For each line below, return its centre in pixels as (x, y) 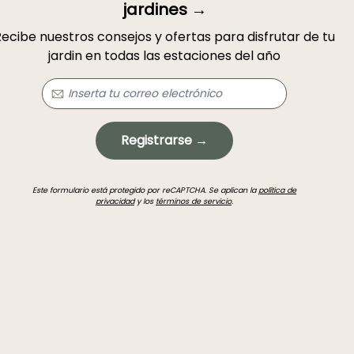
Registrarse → (164, 140)
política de (277, 190)
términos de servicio (194, 201)
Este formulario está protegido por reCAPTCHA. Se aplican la (145, 190)
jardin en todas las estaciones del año (164, 55)
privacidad (115, 201)
